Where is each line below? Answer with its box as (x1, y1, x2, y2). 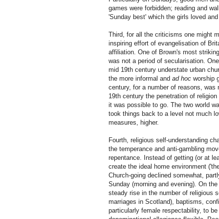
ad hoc (172, 75, 191, 83)
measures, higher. (109, 119, 159, 127)
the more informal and (109, 75, 172, 83)
